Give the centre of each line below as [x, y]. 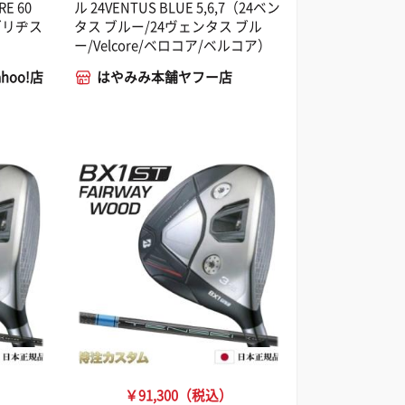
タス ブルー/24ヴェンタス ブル [169, 26]
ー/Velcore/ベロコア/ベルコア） [173, 45]
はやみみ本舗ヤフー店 [165, 77]
